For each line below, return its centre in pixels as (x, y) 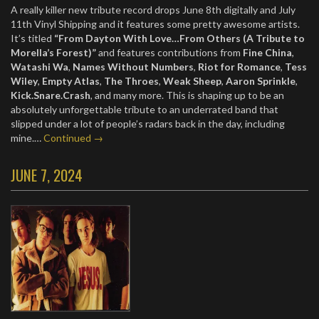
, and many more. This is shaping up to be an (187, 95)
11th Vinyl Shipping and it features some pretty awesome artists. (155, 24)
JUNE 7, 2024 (47, 175)
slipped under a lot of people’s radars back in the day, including (148, 124)
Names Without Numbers (133, 67)
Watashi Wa (40, 67)
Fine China (266, 52)
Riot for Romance (239, 67)
